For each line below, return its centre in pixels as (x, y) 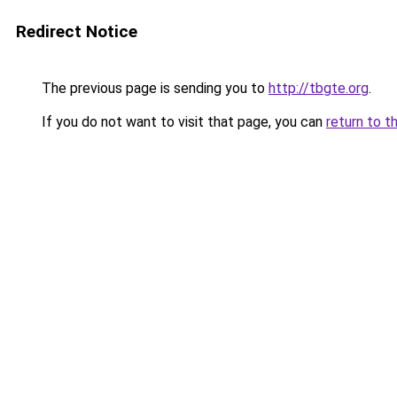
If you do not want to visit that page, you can (182, 122)
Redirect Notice (77, 31)
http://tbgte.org (319, 88)
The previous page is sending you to (153, 88)
